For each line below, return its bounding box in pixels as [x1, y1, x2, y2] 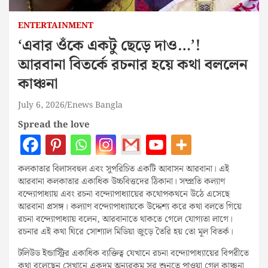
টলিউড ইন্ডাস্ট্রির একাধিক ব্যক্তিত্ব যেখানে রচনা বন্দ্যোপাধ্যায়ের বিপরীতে [18, 246, 249, 261]
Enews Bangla [67, 98, 123, 112]
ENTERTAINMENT [18, 19, 93, 32]
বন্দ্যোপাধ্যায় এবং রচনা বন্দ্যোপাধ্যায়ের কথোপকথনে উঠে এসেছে [18, 187, 230, 202]
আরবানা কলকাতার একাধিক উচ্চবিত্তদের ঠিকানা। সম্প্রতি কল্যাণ [18, 174, 225, 189]
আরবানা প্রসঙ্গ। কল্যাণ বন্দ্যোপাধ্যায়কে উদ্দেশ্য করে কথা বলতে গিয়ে [18, 199, 242, 214]
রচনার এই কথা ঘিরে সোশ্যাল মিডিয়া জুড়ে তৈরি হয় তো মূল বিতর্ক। [18, 224, 233, 239]
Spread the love [18, 117, 90, 132]
